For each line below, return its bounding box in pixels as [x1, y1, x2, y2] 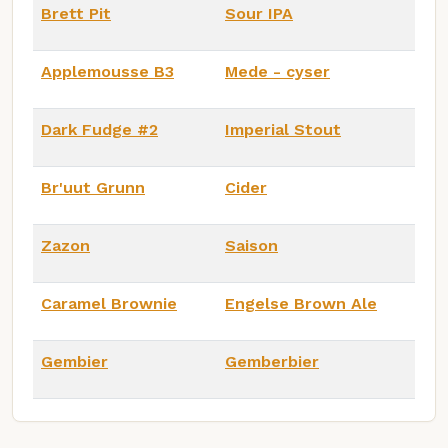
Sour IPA [225, 3, 293, 23]
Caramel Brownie [41, 293, 177, 313]
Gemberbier [225, 351, 319, 371]
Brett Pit [41, 3, 111, 23]
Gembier [41, 351, 108, 371]
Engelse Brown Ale [225, 293, 377, 313]
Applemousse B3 [41, 61, 174, 81]
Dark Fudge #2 [41, 119, 158, 139]
